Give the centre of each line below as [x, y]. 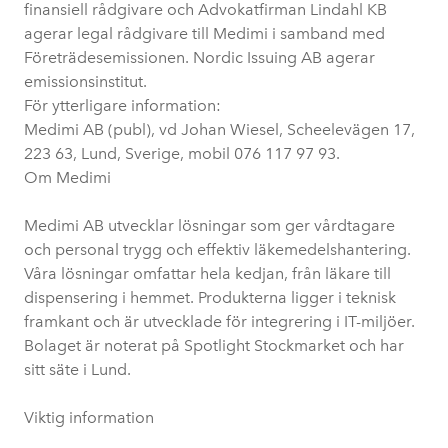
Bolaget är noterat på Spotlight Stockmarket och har [214, 345]
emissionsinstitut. [85, 81]
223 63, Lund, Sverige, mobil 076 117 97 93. [182, 153]
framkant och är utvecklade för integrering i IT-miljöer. [219, 321]
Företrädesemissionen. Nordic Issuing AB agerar [199, 57]
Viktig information [89, 417]
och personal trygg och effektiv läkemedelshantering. [217, 249]
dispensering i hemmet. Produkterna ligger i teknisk [210, 297]
